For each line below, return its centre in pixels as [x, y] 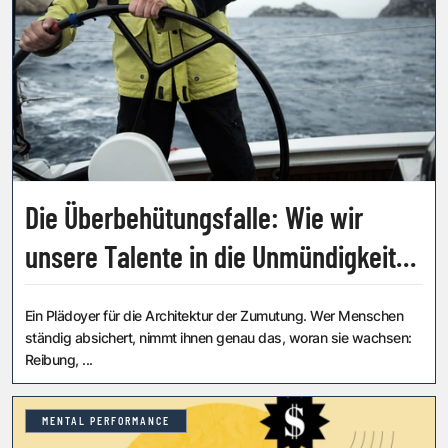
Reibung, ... [59, 360]
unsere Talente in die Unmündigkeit [210, 256]
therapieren [86, 295]
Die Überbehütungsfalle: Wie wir [194, 217]
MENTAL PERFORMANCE [106, 421]
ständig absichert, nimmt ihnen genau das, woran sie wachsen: [218, 338]
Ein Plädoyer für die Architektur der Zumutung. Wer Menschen [214, 316]
